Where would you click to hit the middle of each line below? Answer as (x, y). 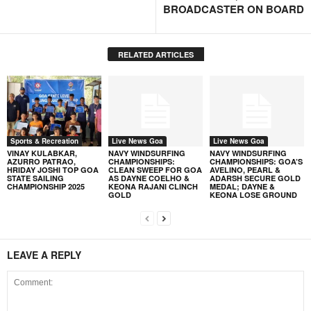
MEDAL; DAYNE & (242, 186)
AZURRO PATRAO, (41, 161)
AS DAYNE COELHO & (149, 178)
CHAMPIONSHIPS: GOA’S (256, 161)
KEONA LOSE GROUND (253, 194)
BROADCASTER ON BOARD (234, 9)
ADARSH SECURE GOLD (255, 178)
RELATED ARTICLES (155, 55)
